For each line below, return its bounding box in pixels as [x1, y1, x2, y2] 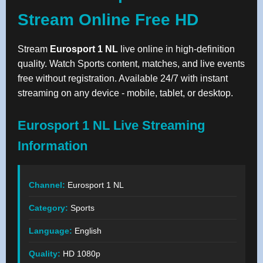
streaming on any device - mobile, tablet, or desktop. [18, 87, 233, 98]
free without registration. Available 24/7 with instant [18, 73, 228, 83]
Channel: [29, 180, 65, 190]
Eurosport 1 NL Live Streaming [18, 117, 205, 133]
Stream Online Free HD [18, 10, 198, 29]
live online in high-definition [118, 43, 235, 54]
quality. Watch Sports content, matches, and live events [18, 58, 245, 69]
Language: [29, 225, 72, 235]
